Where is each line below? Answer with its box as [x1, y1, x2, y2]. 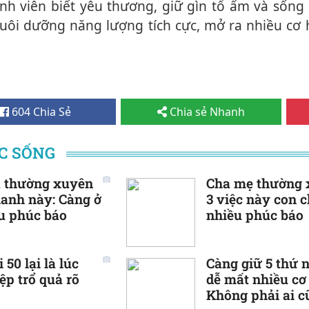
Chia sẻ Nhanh [166, 104, 245, 120]
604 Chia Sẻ [8, 104, 71, 120]
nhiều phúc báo [206, 206, 303, 224]
